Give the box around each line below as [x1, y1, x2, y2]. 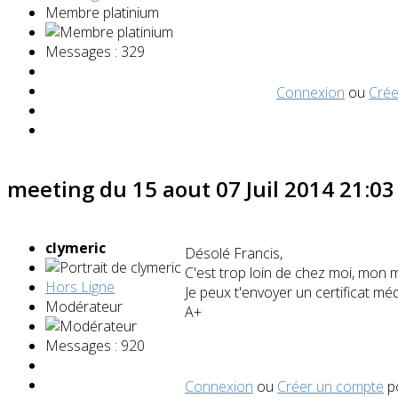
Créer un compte [277, 376, 384, 396]
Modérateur [45, 296, 123, 316]
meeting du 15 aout [7, 173, 216, 203]
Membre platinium [45, 2, 159, 22]
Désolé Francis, [185, 243, 283, 263]
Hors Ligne [45, 276, 115, 297]
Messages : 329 [45, 41, 145, 61]
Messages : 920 [45, 335, 145, 355]
